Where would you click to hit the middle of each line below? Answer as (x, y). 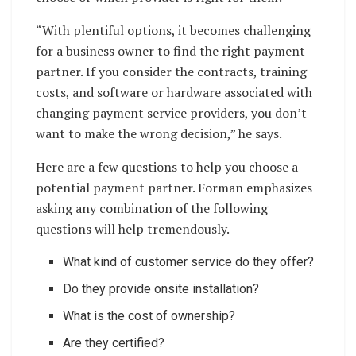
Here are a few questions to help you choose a (167, 166)
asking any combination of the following (152, 208)
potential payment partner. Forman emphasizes (174, 187)
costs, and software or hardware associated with (174, 92)
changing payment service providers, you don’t (171, 112)
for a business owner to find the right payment (170, 50)
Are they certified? (114, 342)
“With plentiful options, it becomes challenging (173, 30)
